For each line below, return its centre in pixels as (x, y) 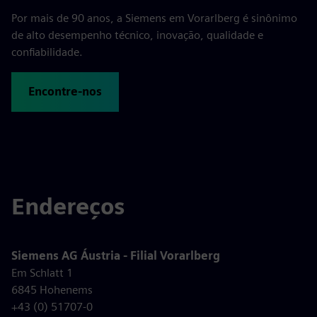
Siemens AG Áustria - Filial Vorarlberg (116, 256)
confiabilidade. (47, 52)
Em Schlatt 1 (42, 273)
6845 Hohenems (52, 290)
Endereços (68, 206)
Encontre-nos (65, 92)
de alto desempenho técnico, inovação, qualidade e (137, 35)
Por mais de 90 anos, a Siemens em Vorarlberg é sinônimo (154, 18)
